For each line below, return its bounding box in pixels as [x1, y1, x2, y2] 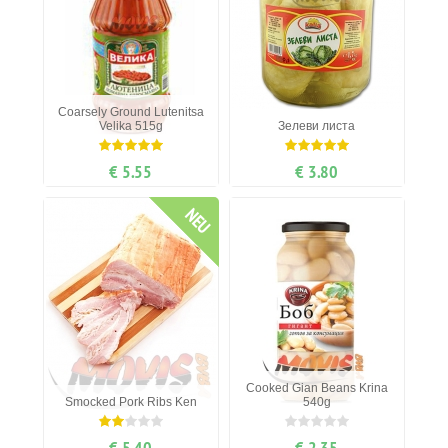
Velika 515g [98, 119, 163, 134]
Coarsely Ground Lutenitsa [57, 105, 204, 120]
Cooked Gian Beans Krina [245, 381, 388, 396]
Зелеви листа [278, 119, 356, 134]
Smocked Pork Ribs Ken [64, 395, 197, 410]
